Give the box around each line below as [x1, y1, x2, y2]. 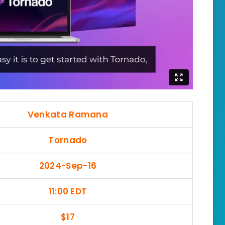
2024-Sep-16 [39, 159, 97, 172]
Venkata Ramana [27, 108, 108, 121]
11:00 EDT [48, 185, 87, 197]
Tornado [48, 134, 87, 146]
